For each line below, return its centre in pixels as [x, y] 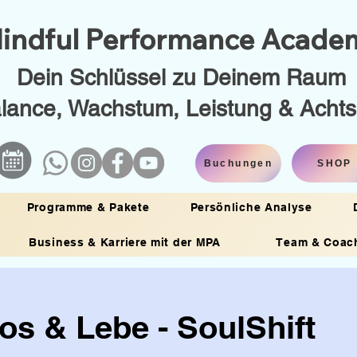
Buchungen [238, 163]
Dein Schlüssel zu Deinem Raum [181, 77]
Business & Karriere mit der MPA [125, 242]
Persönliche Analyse [251, 207]
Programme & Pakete [88, 207]
